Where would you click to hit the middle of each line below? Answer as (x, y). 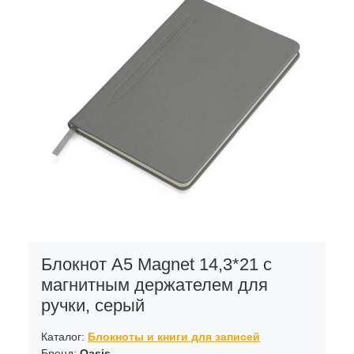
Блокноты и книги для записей (174, 337)
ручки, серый (93, 306)
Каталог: (64, 337)
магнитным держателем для (154, 285)
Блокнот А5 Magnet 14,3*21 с (156, 265)
